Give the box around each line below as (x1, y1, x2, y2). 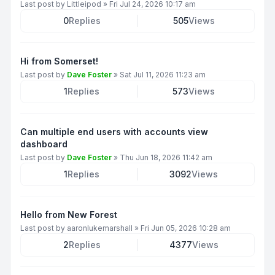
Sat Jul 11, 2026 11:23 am (120, 69, 206, 79)
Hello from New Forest (20, 209, 117, 220)
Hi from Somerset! (20, 55, 98, 66)
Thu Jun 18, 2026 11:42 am (120, 152, 212, 162)
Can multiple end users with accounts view (20, 126, 208, 137)
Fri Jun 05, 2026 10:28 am (141, 223, 231, 233)
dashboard (20, 138, 68, 149)
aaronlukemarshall (67, 223, 133, 233)
